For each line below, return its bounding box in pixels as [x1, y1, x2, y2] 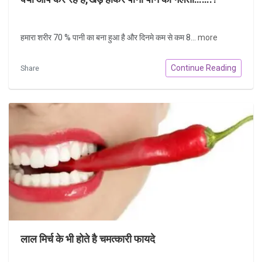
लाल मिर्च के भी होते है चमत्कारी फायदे [20, 233, 155, 245]
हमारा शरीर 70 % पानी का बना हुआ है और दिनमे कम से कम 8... [20, 33, 198, 43]
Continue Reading [171, 63, 236, 73]
